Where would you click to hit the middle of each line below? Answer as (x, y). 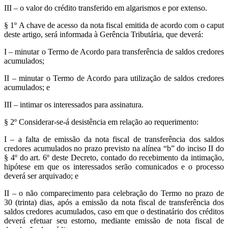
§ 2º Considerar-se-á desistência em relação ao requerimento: (101, 122)
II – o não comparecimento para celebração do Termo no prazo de (114, 193)
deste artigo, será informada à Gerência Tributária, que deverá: (104, 35)
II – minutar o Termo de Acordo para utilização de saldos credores (114, 78)
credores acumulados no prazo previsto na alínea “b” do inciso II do (114, 149)
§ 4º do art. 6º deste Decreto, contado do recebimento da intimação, (114, 158)
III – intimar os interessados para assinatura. (74, 105)
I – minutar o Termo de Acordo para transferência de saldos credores (114, 52)
